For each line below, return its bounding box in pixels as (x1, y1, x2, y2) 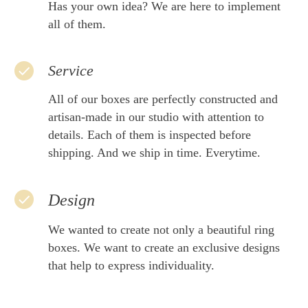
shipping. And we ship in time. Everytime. (48, 146, 261, 159)
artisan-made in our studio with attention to (48, 110, 264, 124)
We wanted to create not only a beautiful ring (48, 223, 274, 236)
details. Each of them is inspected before (48, 128, 251, 142)
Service (48, 62, 93, 79)
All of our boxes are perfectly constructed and (48, 92, 278, 106)
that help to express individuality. (48, 258, 214, 272)
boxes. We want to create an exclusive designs (48, 241, 280, 254)
